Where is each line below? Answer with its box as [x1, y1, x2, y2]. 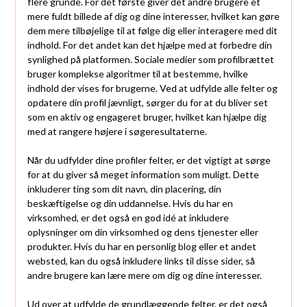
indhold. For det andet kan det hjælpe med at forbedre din [27, 39, 272, 51]
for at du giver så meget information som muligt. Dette [27, 169, 259, 181]
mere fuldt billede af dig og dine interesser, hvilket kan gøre [27, 10, 280, 23]
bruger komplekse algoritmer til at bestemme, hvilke [27, 68, 248, 80]
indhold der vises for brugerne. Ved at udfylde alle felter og [27, 82, 278, 95]
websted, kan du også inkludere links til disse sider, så [27, 255, 255, 267]
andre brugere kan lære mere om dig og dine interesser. [27, 269, 262, 282]
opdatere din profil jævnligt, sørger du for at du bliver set [27, 97, 268, 109]
